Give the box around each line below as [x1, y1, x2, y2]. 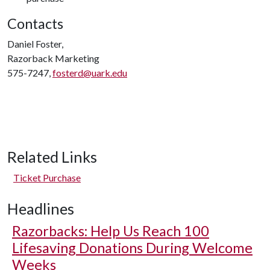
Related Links [7, 148, 97, 166]
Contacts [7, 15, 63, 32]
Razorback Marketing [7, 52, 99, 64]
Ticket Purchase [13, 172, 81, 183]
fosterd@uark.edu [52, 67, 127, 78]
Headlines [7, 199, 74, 218]
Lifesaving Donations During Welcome [12, 239, 253, 256]
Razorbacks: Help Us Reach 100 [12, 222, 209, 239]
